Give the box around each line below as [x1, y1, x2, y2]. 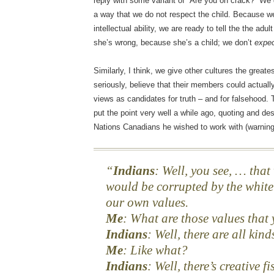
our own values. [106, 195, 189, 210]
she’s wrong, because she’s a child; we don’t [94, 38, 255, 48]
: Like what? [123, 243, 188, 258]
